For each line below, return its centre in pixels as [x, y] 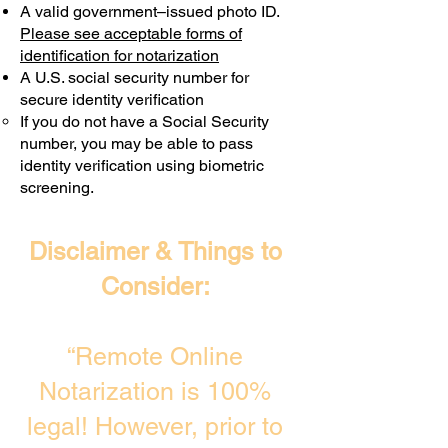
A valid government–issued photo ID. [149, 11]
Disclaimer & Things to [155, 251]
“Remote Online [155, 356]
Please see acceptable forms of [131, 33]
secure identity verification [112, 99]
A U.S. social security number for [134, 77]
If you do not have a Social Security [144, 121]
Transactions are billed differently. [137, 19]
